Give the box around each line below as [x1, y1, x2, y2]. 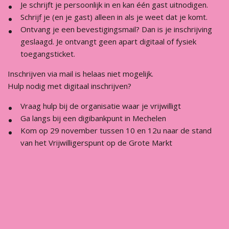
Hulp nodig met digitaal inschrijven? [8, 81, 131, 91]
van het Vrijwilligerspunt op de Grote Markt [20, 138, 172, 148]
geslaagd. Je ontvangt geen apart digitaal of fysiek [20, 36, 196, 47]
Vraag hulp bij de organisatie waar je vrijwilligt [20, 101, 181, 111]
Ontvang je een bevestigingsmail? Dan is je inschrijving [20, 24, 212, 34]
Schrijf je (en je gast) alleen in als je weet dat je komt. [20, 12, 208, 22]
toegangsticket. [20, 49, 75, 59]
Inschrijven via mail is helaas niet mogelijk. [8, 68, 153, 79]
